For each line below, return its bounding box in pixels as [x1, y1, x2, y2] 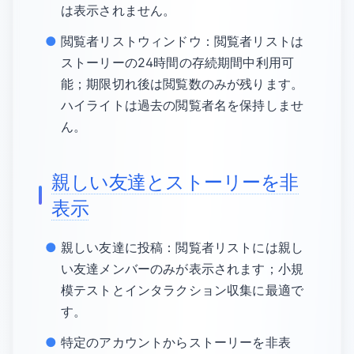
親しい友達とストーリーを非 [51, 171, 299, 194]
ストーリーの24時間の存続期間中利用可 [61, 55, 295, 70]
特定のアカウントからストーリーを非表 [61, 334, 291, 350]
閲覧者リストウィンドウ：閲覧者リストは [61, 33, 304, 49]
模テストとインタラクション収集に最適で [61, 282, 304, 298]
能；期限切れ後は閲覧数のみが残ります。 [61, 76, 304, 92]
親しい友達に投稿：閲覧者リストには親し [61, 239, 304, 255]
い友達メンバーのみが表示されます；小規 [61, 261, 304, 277]
